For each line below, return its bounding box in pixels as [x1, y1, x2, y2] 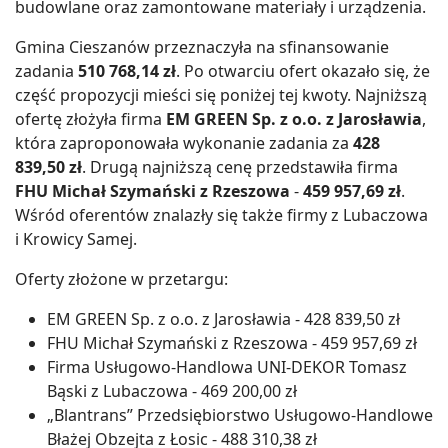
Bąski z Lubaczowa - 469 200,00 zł [47, 379, 297, 402]
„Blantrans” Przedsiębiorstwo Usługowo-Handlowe [47, 403, 433, 426]
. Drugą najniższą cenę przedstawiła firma [82, 155, 398, 178]
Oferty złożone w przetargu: [15, 267, 228, 290]
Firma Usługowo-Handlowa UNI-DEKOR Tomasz [47, 355, 407, 378]
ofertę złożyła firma [15, 107, 166, 130]
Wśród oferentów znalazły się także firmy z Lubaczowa [15, 203, 428, 226]
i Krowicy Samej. [15, 227, 137, 250]
